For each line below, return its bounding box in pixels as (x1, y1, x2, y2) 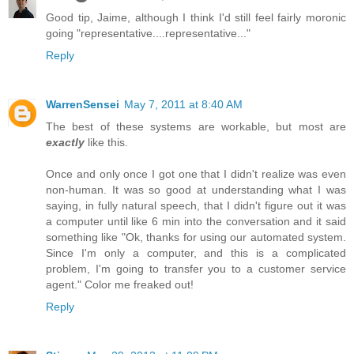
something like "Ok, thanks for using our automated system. (46, 231, 346, 244)
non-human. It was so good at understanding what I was (46, 183, 346, 197)
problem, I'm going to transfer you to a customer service (46, 262, 346, 276)
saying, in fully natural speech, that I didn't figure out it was (46, 199, 346, 213)
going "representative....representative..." (46, 27, 250, 40)
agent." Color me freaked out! (46, 278, 194, 292)
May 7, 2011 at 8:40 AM (124, 98, 243, 111)
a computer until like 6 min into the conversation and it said (46, 215, 346, 228)
